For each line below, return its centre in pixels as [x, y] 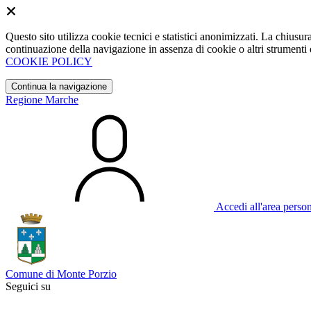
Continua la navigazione [59, 86]
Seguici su [28, 286]
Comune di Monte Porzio [61, 274]
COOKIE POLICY [49, 61]
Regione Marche [42, 100]
